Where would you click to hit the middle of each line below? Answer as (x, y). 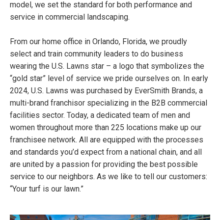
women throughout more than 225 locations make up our (106, 127)
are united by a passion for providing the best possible (104, 164)
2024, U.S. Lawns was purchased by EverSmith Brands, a (106, 91)
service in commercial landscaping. (70, 17)
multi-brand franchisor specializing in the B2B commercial (109, 103)
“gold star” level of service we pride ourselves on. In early (109, 78)
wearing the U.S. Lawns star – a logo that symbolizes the (107, 66)
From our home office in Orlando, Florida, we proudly (98, 41)
